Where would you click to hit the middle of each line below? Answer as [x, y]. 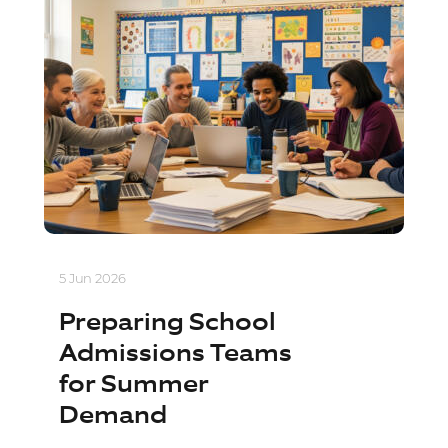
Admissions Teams [175, 354]
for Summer [134, 385]
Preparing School [167, 323]
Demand [113, 416]
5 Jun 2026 [92, 278]
